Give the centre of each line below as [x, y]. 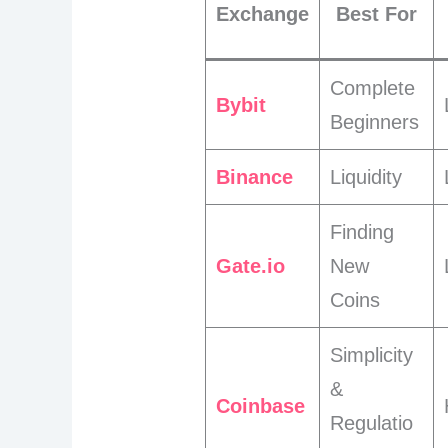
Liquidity [366, 177]
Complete [373, 88]
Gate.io [251, 266]
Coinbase [261, 406]
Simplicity [372, 355]
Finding [362, 232]
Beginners [375, 122]
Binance [255, 177]
